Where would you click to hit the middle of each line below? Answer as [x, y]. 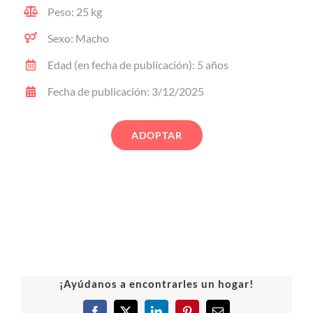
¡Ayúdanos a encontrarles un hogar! [156, 283]
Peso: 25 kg [75, 11]
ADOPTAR [156, 135]
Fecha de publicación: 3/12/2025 [126, 92]
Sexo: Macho [79, 38]
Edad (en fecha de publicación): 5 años [138, 64]
